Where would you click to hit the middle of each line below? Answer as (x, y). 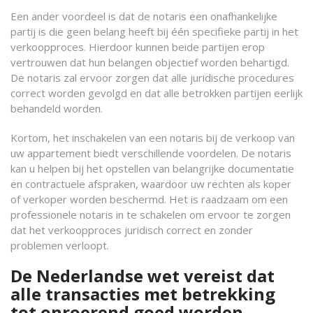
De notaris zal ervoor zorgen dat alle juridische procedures (152, 78)
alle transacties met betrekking (143, 294)
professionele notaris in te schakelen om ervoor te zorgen (151, 214)
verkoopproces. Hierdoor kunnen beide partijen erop (138, 47)
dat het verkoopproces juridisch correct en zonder (132, 230)
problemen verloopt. (60, 245)
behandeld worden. (57, 108)
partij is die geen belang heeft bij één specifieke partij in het (154, 31)
